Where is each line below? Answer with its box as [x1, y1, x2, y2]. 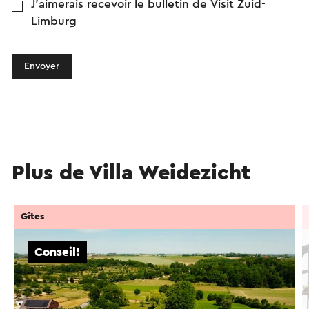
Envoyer [24, 61, 59, 71]
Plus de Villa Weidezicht [12, 161, 250, 183]
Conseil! [34, 246, 80, 258]
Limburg [31, 14, 77, 27]
